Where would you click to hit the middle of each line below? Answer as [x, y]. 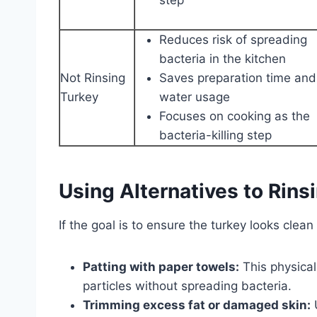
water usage [195, 97]
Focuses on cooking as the [235, 116]
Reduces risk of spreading [233, 39]
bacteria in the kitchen [223, 58]
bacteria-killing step [215, 135]
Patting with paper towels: [161, 266]
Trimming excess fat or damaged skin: [197, 305]
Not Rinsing [93, 77]
